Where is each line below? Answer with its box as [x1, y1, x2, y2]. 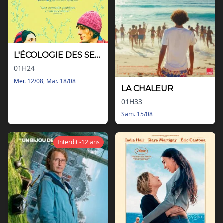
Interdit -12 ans [57, 137, 100, 146]
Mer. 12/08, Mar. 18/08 [14, 77, 76, 86]
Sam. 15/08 [121, 110, 153, 118]
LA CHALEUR [121, 83, 173, 93]
